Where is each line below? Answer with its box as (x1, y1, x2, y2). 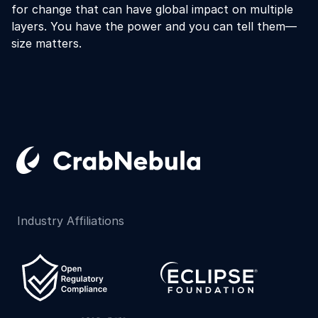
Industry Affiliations (17, 213, 124, 228)
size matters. (11, 35, 82, 50)
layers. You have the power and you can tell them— (11, 18, 297, 33)
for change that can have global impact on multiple (11, 1, 293, 16)
